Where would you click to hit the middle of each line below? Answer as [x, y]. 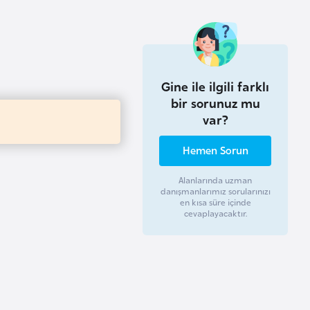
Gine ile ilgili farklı [215, 85]
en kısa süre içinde [215, 202]
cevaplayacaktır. [215, 213]
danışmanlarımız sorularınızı [215, 191]
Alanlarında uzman [215, 180]
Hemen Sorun [215, 149]
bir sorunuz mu [215, 102]
